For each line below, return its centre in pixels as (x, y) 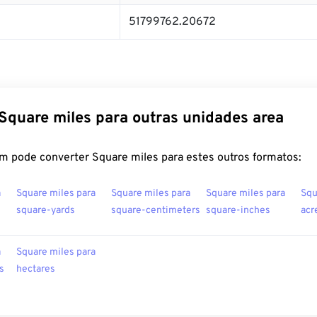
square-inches (238, 211)
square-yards (46, 211)
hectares (36, 269)
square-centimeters (156, 211)
